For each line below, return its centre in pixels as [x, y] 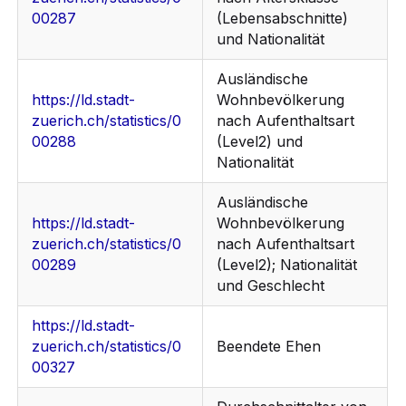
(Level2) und [260, 142]
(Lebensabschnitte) [283, 19]
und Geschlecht [271, 286]
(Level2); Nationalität [287, 265]
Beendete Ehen [269, 347]
